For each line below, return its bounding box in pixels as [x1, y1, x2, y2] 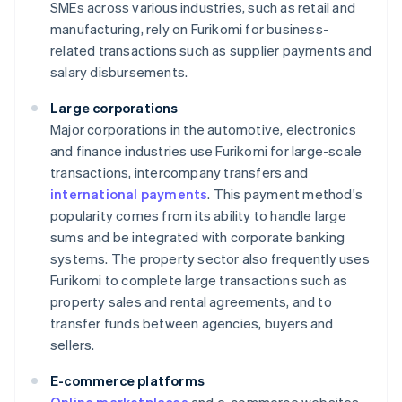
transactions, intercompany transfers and [50, 163, 308, 182]
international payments [50, 185, 208, 204]
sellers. [50, 336, 95, 354]
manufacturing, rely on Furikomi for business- [50, 20, 328, 39]
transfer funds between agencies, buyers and [50, 314, 334, 333]
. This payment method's [207, 185, 363, 204]
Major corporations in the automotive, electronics [50, 120, 356, 139]
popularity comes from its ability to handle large [50, 206, 346, 225]
